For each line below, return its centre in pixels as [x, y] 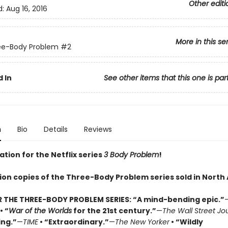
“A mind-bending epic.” [178, 199]
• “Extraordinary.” [73, 222]
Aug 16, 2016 [26, 9]
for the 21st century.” [114, 211]
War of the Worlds [40, 211]
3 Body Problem [131, 155]
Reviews [98, 129]
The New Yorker [142, 222]
